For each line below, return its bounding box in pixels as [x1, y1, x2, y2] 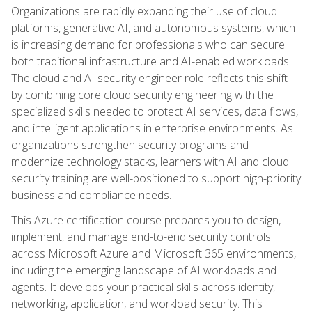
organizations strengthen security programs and [11, 136, 249, 153]
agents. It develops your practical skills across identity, [11, 279, 275, 295]
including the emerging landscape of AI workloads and [11, 262, 276, 278]
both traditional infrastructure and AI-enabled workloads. [11, 53, 291, 69]
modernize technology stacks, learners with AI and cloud [11, 153, 289, 169]
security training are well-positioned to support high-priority [11, 170, 301, 186]
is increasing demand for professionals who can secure [11, 36, 285, 52]
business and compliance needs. [11, 187, 171, 203]
